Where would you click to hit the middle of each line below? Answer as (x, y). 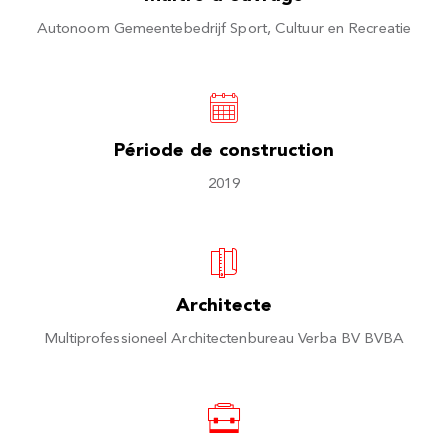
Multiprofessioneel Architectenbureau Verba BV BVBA (224, 339)
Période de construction (224, 151)
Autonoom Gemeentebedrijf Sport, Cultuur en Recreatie (224, 29)
